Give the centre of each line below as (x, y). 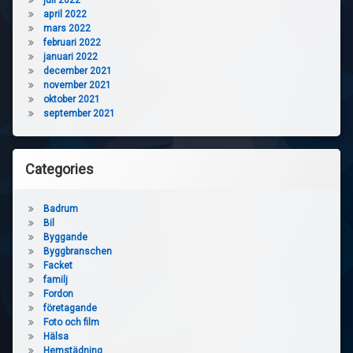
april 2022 (65, 15)
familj (55, 280)
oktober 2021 (71, 100)
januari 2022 (70, 57)
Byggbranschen (77, 252)
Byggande (65, 238)
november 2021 (77, 85)
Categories (59, 169)
